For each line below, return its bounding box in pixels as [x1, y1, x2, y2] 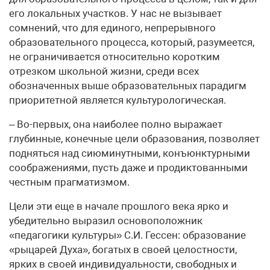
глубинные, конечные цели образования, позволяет [9, 133, 260, 145]
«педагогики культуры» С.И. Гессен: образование [9, 229, 246, 241]
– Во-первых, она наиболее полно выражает [9, 118, 222, 130]
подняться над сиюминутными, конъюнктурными [9, 147, 250, 159]
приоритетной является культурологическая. [9, 94, 226, 106]
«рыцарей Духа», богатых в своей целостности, [9, 243, 237, 256]
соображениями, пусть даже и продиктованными [9, 162, 248, 174]
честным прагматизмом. [9, 176, 130, 188]
